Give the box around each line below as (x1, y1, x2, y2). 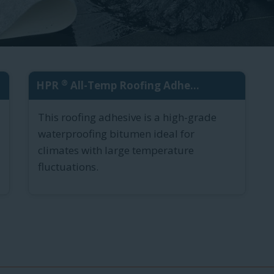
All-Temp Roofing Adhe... (68, 78, 199, 93)
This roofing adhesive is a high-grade (38, 110, 217, 125)
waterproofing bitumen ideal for (38, 127, 194, 141)
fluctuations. (38, 160, 98, 174)
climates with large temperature (38, 143, 194, 158)
